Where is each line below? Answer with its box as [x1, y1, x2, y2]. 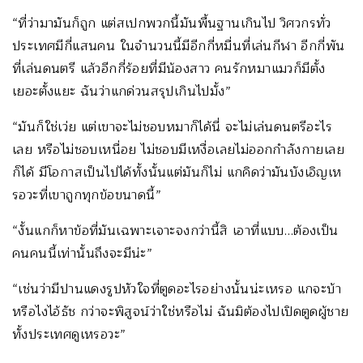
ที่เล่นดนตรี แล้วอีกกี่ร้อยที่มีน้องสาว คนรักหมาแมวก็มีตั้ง [12, 58, 326, 79]
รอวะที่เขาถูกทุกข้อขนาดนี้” [12, 184, 161, 206]
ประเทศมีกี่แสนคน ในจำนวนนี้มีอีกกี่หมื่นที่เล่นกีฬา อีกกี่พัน [12, 35, 345, 57]
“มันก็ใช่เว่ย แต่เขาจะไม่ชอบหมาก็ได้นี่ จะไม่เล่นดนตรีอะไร [12, 116, 332, 138]
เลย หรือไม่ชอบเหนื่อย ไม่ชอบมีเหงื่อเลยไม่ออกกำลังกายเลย [12, 139, 344, 160]
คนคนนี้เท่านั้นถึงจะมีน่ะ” [12, 242, 153, 264]
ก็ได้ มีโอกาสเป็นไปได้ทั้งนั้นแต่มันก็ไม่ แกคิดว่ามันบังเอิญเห [12, 161, 342, 183]
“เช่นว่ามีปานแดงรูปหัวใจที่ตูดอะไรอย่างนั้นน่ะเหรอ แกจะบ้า [12, 278, 341, 300]
